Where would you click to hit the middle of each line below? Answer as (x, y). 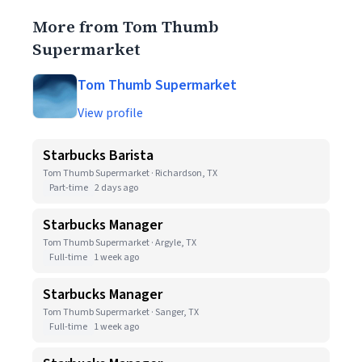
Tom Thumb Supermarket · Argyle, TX (120, 243)
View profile (110, 113)
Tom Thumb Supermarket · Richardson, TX (130, 173)
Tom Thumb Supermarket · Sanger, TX (121, 312)
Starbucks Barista (98, 156)
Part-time (69, 188)
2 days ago (116, 188)
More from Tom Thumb (126, 27)
